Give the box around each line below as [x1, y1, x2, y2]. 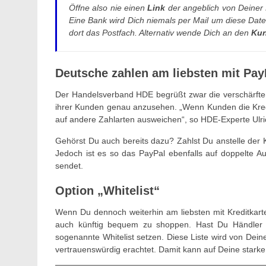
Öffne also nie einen [69, 2, 148, 12]
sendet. [55, 160, 83, 170]
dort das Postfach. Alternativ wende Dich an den [69, 27, 251, 37]
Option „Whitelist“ [55, 183, 160, 197]
